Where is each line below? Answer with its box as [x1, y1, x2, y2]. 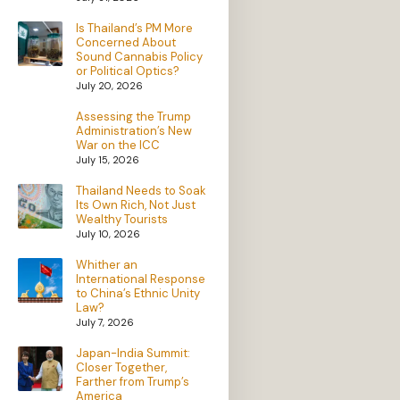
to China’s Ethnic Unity [76, 286, 200, 302]
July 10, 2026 [76, 228, 140, 241]
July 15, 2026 [76, 154, 139, 167]
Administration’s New [76, 123, 192, 139]
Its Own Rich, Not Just [76, 197, 196, 213]
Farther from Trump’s [76, 374, 189, 390]
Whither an [76, 257, 137, 273]
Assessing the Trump [76, 109, 191, 125]
